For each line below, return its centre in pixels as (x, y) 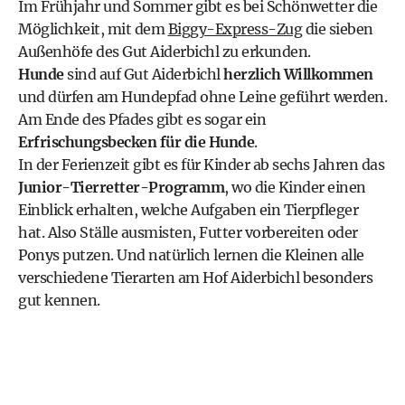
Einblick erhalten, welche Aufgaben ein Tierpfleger (188, 210)
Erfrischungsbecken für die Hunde (136, 142)
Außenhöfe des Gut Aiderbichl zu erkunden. (165, 52)
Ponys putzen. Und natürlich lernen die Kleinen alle (191, 255)
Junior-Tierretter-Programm (121, 187)
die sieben (338, 29)
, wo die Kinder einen (295, 187)
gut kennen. (59, 300)
